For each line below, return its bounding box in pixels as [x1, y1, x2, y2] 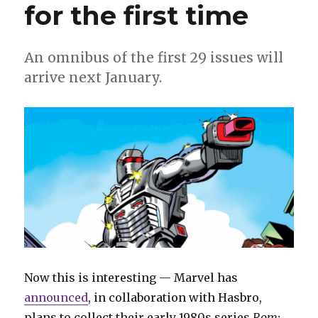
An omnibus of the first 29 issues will [24, 48, 284, 66]
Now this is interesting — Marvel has [24, 270, 238, 285]
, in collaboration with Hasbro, [88, 290, 263, 305]
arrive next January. [24, 68, 163, 86]
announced [24, 290, 89, 305]
